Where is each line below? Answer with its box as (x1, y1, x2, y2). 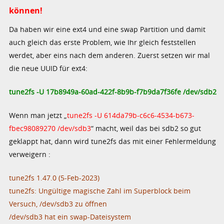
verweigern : (9, 149, 51, 159)
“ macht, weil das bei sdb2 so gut (91, 123, 201, 133)
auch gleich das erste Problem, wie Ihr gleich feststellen (9, 37, 196, 47)
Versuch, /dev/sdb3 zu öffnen (9, 198, 107, 208)
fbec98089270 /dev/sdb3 (9, 123, 91, 133)
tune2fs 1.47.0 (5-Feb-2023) (9, 172, 100, 182)
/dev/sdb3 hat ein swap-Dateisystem (9, 211, 131, 221)
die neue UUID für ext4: (9, 63, 88, 73)
